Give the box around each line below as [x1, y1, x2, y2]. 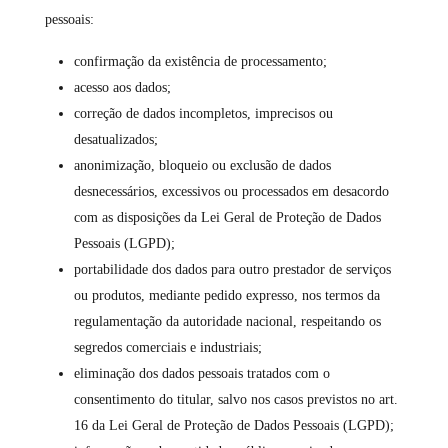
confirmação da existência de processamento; [73, 54, 327, 69]
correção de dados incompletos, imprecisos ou [73, 106, 333, 121]
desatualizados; [73, 132, 158, 147]
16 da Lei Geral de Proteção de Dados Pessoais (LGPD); [73, 418, 394, 433]
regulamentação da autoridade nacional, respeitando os [73, 314, 381, 329]
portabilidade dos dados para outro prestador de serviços [73, 262, 391, 277]
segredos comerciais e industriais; [73, 340, 262, 355]
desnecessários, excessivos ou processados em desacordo [73, 184, 389, 199]
